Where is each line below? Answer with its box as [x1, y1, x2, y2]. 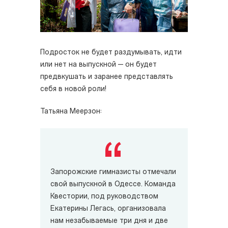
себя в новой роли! [40, 85, 106, 94]
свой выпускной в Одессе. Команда [50, 181, 176, 189]
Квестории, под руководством [50, 193, 158, 201]
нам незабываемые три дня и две [50, 217, 168, 225]
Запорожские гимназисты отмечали [50, 168, 176, 177]
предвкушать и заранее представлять [40, 73, 173, 81]
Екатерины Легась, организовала [50, 205, 166, 213]
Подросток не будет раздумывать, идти [40, 49, 182, 57]
